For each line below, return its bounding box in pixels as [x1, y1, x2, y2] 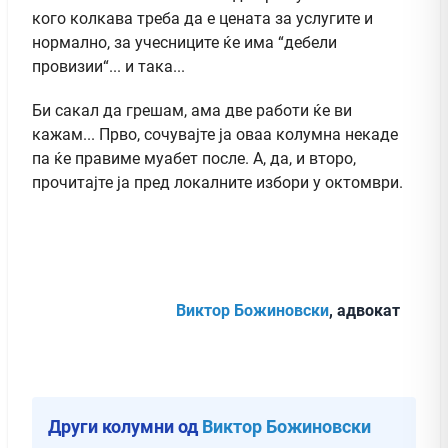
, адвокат [329, 300, 400, 320]
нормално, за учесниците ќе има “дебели [32, 32, 337, 52]
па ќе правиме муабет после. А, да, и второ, [32, 148, 356, 168]
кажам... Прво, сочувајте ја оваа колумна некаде [32, 124, 398, 144]
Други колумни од [48, 415, 202, 437]
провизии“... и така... [32, 56, 185, 76]
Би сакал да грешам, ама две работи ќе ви [32, 100, 352, 120]
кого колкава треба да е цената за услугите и [32, 8, 373, 28]
